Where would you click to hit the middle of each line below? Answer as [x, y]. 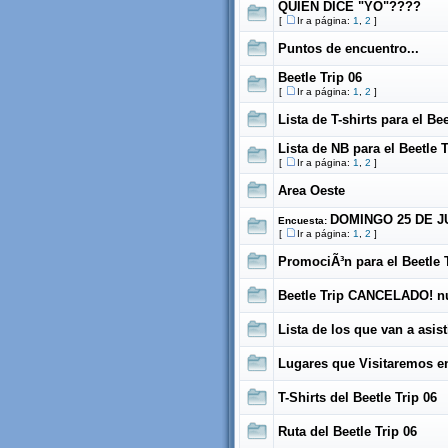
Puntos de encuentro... [348, 48]
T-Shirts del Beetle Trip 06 [357, 397]
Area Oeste [311, 190]
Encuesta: [304, 220]
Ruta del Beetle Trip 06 [347, 431]
